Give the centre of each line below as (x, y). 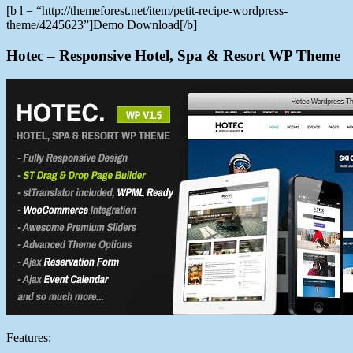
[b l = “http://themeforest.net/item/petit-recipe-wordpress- (147, 10)
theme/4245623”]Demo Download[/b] (102, 24)
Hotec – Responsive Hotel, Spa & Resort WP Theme (173, 55)
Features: (29, 338)
